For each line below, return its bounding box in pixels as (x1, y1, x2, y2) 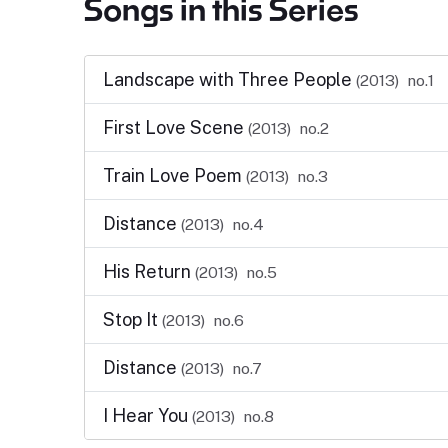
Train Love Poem (102, 165, 246, 186)
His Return (102, 261, 195, 282)
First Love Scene (102, 117, 248, 138)
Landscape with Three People (102, 69, 356, 90)
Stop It (102, 309, 162, 330)
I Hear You (102, 405, 192, 426)
